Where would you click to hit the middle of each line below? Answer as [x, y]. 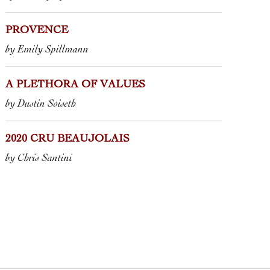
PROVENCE [37, 31]
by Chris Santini [39, 158]
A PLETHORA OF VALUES [76, 85]
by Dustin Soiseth [41, 104]
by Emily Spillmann [47, 49]
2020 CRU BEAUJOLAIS [68, 139]
